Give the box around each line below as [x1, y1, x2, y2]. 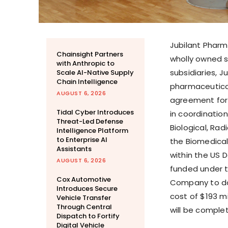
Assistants [56, 144, 92, 154]
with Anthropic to [56, 59, 115, 69]
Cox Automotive [56, 175, 111, 185]
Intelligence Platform [56, 126, 128, 136]
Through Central [56, 202, 112, 212]
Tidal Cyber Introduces [56, 107, 134, 118]
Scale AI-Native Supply [56, 68, 134, 78]
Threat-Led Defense [56, 117, 123, 127]
